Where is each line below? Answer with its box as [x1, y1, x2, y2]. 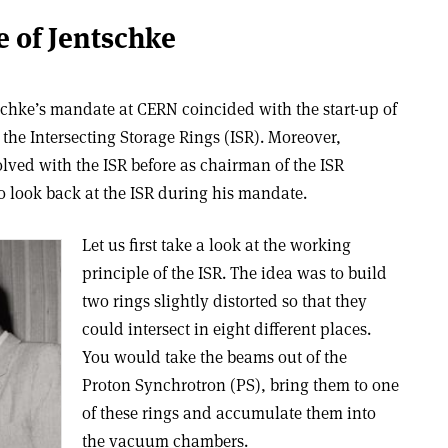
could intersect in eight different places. [81, 318, 371, 340]
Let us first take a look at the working [81, 234, 351, 256]
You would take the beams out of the [81, 346, 347, 368]
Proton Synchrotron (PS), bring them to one [81, 374, 399, 396]
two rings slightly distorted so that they [81, 290, 367, 312]
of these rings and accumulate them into [81, 402, 376, 424]
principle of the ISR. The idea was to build [81, 262, 387, 284]
